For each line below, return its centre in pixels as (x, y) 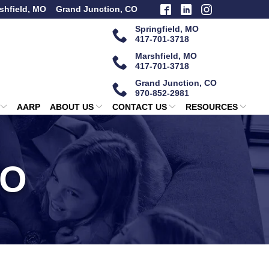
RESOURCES (211, 107)
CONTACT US (139, 107)
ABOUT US (71, 107)
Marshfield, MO (166, 56)
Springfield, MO (167, 29)
